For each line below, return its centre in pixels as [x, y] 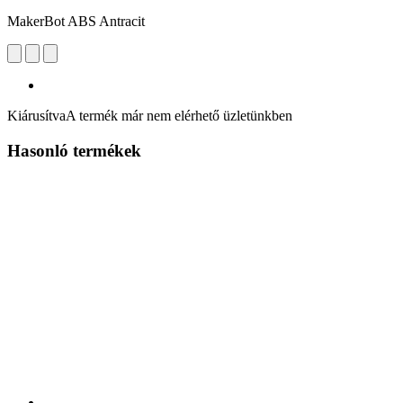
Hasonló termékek [74, 150]
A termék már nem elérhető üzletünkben [179, 115]
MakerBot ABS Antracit [76, 21]
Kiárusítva [36, 115]
